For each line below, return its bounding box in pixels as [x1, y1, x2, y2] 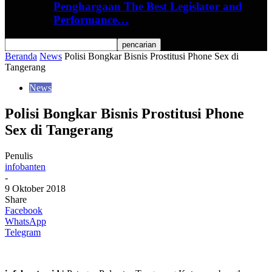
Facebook [5, 205, 42, 216]
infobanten [5, 161, 46, 172]
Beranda [5, 51, 37, 61]
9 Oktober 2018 [5, 183, 66, 194]
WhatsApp [5, 216, 46, 226]
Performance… [53, 13, 129, 27]
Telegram [5, 226, 41, 237]
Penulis [5, 150, 33, 161]
